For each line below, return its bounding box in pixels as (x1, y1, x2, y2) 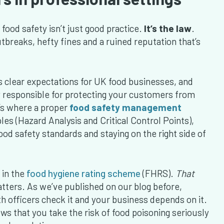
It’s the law (144, 22, 191, 34)
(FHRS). (140, 167, 175, 179)
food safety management (69, 101, 181, 113)
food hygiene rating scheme (26, 167, 140, 179)
